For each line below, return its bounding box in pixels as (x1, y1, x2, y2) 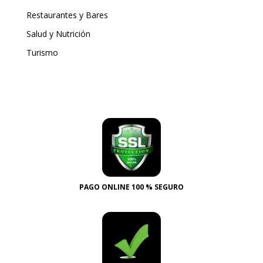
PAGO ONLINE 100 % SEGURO (79, 182, 184, 193)
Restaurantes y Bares (26, 9, 108, 21)
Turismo (26, 47, 58, 59)
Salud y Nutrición (26, 28, 90, 40)
